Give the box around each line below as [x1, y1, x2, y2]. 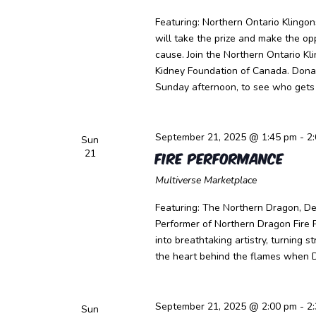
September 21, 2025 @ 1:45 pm [154, 130, 297, 144]
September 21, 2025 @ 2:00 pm [154, 300, 297, 313]
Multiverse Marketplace [154, 174, 257, 187]
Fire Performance [154, 147, 284, 168]
